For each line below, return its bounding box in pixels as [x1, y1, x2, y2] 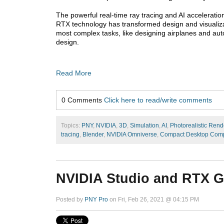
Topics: [61, 121, 81, 129]
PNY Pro [84, 195, 108, 203]
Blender [82, 130, 103, 138]
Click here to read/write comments [104, 95, 212, 104]
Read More [56, 68, 91, 77]
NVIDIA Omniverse [106, 130, 157, 138]
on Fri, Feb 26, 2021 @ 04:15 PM [108, 195, 199, 203]
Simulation [130, 121, 159, 129]
